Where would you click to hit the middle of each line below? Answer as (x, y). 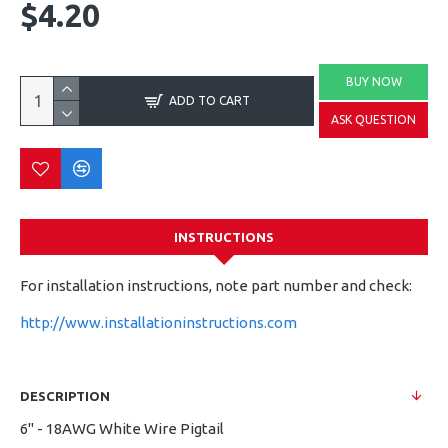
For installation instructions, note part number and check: (219, 285)
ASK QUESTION (373, 119)
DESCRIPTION (65, 396)
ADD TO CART (209, 100)
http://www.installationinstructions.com (164, 322)
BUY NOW (373, 81)
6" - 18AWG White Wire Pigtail (122, 428)
